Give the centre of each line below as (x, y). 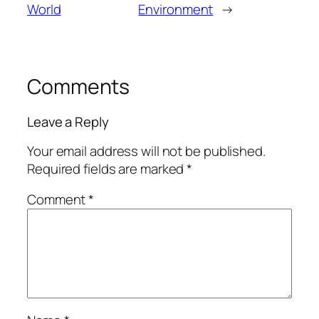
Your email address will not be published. (146, 151)
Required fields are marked (107, 168)
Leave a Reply (68, 122)
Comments (79, 86)
